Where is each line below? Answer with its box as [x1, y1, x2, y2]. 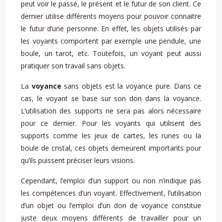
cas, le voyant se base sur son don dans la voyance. [21, 94, 201, 103]
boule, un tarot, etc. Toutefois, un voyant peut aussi [21, 49, 201, 58]
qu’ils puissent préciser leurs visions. [21, 156, 139, 165]
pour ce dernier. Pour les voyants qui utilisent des [21, 118, 201, 128]
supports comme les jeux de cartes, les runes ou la [21, 131, 201, 140]
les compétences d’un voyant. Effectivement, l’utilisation [21, 188, 201, 198]
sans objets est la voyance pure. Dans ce [61, 81, 202, 91]
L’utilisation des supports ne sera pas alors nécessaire [21, 106, 201, 115]
